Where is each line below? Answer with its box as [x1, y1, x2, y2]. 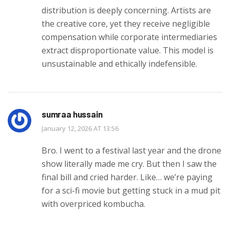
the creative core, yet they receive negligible [42, 17, 210, 29]
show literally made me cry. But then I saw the [42, 158, 217, 169]
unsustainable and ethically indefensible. [42, 57, 197, 69]
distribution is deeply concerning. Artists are [42, 4, 211, 16]
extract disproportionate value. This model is [42, 44, 214, 56]
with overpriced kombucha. [42, 198, 145, 209]
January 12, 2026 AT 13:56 [42, 123, 119, 133]
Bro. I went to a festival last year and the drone [42, 144, 221, 156]
